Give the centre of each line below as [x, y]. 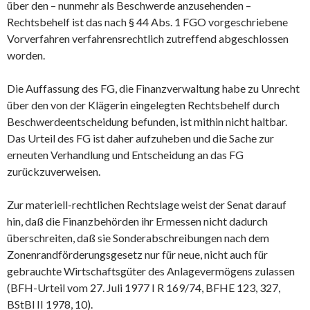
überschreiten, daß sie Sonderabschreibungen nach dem [138, 237]
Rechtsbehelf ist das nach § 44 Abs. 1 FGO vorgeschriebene [147, 21]
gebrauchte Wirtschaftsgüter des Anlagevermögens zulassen [151, 271]
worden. [26, 55]
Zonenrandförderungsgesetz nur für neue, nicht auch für [137, 254]
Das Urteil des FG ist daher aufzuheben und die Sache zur [140, 138]
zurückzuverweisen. [54, 171]
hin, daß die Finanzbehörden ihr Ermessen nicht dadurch [137, 221]
